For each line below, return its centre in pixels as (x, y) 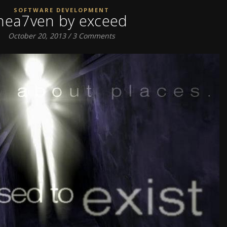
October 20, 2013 (37, 36)
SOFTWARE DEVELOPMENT (62, 10)
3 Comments (94, 36)
